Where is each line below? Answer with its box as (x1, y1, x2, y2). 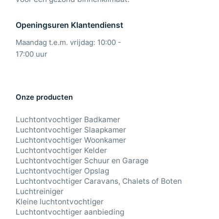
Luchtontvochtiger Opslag (16, 166, 109, 175)
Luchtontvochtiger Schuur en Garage (16, 156, 149, 165)
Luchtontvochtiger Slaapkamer (16, 125, 126, 134)
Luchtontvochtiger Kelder (16, 146, 107, 155)
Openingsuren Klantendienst (16, 20, 123, 30)
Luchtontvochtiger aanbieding (16, 207, 124, 217)
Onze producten (16, 92, 73, 102)
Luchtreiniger (16, 187, 64, 196)
